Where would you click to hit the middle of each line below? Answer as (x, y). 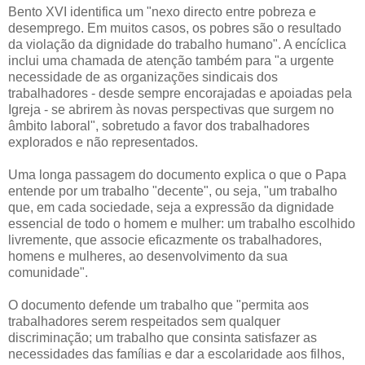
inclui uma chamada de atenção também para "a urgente (171, 60)
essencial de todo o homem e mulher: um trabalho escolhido (182, 223)
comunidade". (48, 272)
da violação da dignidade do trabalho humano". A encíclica (177, 44)
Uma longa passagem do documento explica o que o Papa (177, 174)
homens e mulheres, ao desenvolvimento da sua (148, 256)
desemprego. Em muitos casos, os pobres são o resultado (175, 28)
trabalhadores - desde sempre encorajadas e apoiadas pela (180, 93)
